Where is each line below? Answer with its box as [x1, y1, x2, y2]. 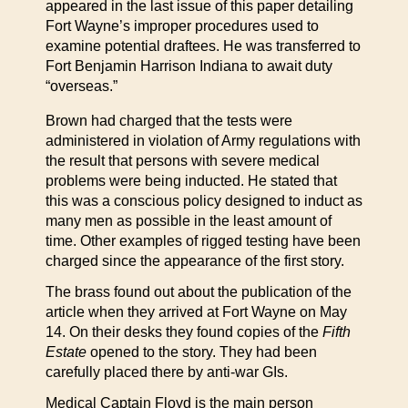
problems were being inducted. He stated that [46, 173, 337, 189]
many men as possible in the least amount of [46, 213, 331, 229]
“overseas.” [46, 78, 117, 94]
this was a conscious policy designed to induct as [46, 193, 362, 209]
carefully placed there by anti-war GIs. [46, 364, 288, 380]
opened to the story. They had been [87, 344, 317, 360]
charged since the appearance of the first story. [46, 253, 344, 269]
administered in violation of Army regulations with [46, 133, 361, 148]
